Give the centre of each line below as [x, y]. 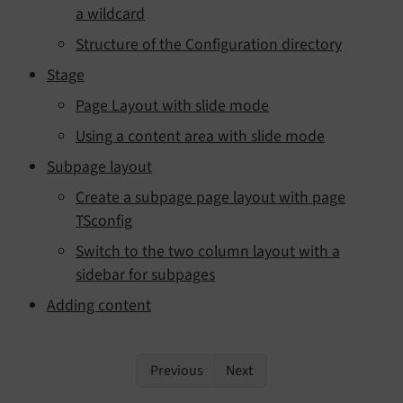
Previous [175, 370]
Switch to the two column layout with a [208, 251]
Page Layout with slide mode [172, 105]
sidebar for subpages [145, 274]
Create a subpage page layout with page [210, 197]
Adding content [99, 305]
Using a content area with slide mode [200, 136]
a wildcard [110, 13]
